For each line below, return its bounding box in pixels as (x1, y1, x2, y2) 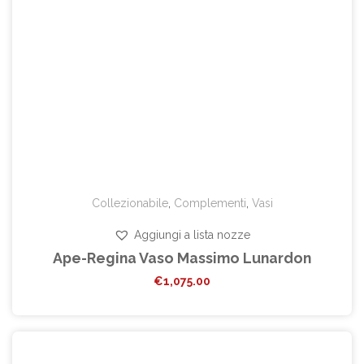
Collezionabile (91, 197, 168, 210)
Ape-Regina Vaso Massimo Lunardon (53, 249, 311, 267)
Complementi (173, 197, 246, 210)
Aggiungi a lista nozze (134, 228, 250, 242)
